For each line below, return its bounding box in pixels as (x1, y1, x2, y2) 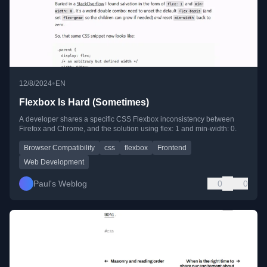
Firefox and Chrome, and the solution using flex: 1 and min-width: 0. (19, 125, 237, 133)
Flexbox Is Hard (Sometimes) (19, 97, 149, 108)
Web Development (24, 158, 84, 167)
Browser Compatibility (24, 144, 95, 153)
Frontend (157, 144, 187, 153)
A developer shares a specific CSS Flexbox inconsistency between (19, 115, 234, 124)
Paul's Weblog (33, 179, 87, 189)
